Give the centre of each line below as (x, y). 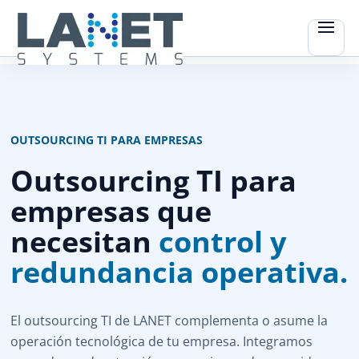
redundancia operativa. (179, 272)
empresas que (111, 211)
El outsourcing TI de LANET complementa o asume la (169, 321)
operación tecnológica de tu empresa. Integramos (162, 341)
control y (223, 242)
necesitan (85, 242)
